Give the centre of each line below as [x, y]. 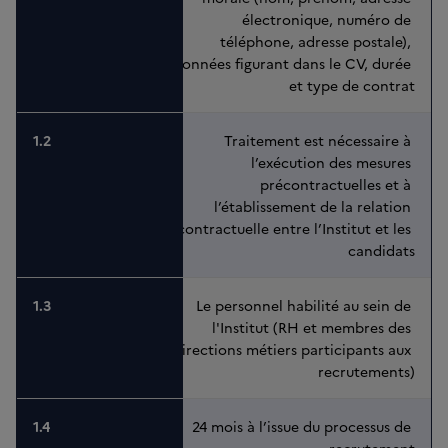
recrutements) [366, 371]
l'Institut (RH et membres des [313, 327]
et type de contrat [352, 85]
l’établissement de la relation [314, 206]
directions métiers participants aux [294, 349]
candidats [381, 250]
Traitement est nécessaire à [319, 140]
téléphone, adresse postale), [317, 41]
